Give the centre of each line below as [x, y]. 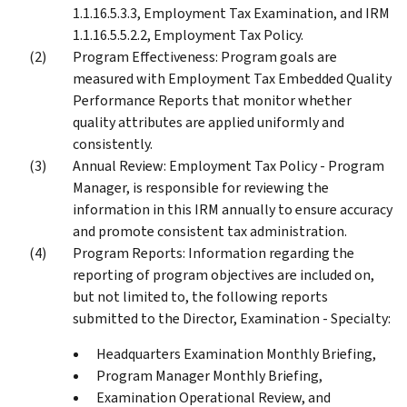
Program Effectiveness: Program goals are [205, 56]
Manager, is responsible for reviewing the [201, 187]
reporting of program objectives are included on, [223, 274]
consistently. [113, 144]
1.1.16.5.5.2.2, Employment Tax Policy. [188, 35]
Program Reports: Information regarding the [213, 253]
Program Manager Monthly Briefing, [209, 375]
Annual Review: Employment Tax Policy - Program [228, 165]
